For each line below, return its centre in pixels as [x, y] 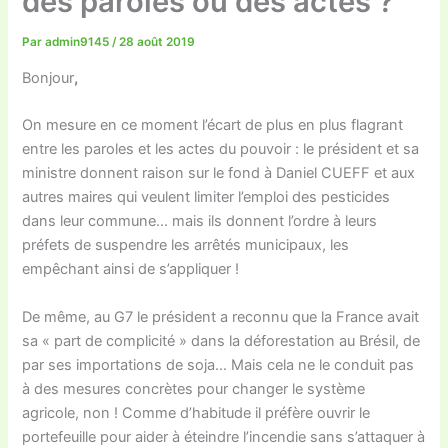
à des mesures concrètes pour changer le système [194, 388]
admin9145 [79, 42]
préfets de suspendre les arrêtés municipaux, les [186, 245]
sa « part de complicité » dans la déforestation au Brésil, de [221, 340]
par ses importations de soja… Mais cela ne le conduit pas [218, 364]
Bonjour [48, 77]
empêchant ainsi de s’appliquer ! [131, 269]
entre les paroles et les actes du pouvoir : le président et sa [221, 149]
